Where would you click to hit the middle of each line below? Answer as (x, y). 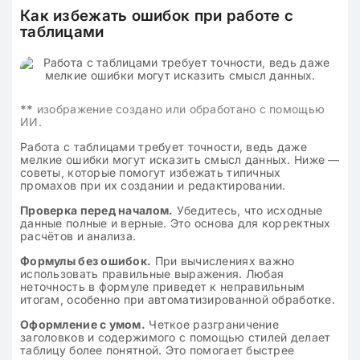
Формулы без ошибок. (86, 261)
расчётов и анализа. (78, 236)
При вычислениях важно (223, 261)
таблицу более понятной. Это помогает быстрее (157, 350)
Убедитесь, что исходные (248, 210)
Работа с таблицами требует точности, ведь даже (164, 147)
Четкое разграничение (212, 324)
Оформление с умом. (83, 324)
